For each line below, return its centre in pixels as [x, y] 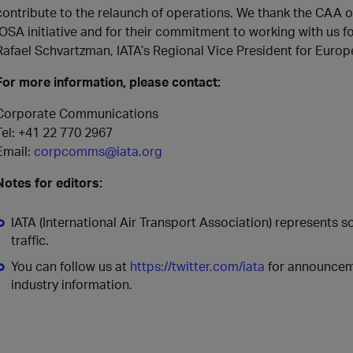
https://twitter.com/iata [197, 266]
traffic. [30, 240]
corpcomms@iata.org [98, 151]
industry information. [72, 284]
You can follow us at [71, 266]
